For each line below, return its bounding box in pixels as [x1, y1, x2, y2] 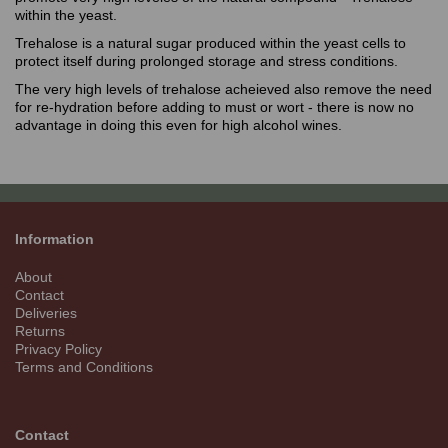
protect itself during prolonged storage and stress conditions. [15, 53, 398, 70]
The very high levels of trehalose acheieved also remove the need [15, 81, 432, 98]
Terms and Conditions [15, 359, 153, 376]
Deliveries [15, 305, 77, 322]
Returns [15, 323, 65, 340]
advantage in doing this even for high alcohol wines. [15, 117, 342, 134]
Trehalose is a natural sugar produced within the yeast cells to [15, 35, 406, 52]
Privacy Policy [15, 341, 102, 358]
